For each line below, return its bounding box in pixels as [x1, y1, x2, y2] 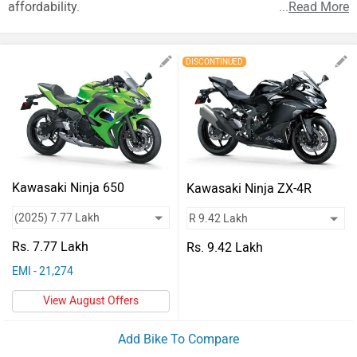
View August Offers [43, 294, 139, 308]
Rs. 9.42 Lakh [186, 239, 263, 255]
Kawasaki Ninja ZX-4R [186, 180, 312, 196]
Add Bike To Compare [118, 331, 239, 347]
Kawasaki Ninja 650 [12, 180, 124, 195]
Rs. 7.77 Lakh [12, 239, 88, 254]
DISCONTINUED [186, 57, 243, 67]
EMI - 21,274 [12, 265, 73, 278]
